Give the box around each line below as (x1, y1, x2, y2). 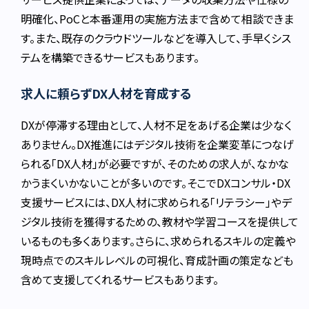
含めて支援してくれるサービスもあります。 (21, 271, 219, 288)
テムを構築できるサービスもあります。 (21, 49, 200, 66)
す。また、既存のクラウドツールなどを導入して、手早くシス (21, 30, 292, 47)
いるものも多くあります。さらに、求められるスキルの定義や (21, 232, 297, 250)
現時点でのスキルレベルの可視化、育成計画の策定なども (21, 252, 294, 269)
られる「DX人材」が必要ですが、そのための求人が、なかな (21, 155, 290, 172)
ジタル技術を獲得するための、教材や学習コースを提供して (21, 213, 299, 230)
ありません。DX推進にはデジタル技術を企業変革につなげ (21, 136, 295, 153)
